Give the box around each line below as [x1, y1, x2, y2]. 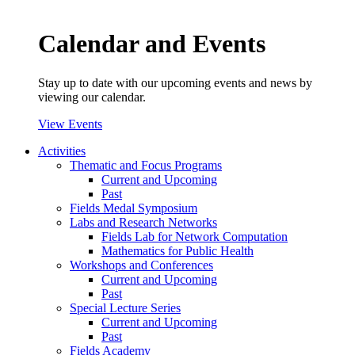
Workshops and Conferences [70, 258, 213, 272]
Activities [38, 143, 86, 158]
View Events [38, 116, 102, 131]
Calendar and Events [38, 29, 265, 59]
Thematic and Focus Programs [70, 158, 222, 172]
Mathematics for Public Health [101, 243, 254, 258]
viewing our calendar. [38, 90, 146, 104]
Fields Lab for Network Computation [101, 229, 288, 243]
